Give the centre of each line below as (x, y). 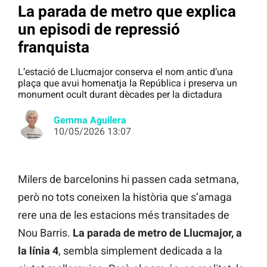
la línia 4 (38, 251)
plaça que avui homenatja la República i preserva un (128, 83)
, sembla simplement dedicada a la (140, 251)
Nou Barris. (45, 233)
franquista (54, 47)
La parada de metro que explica (127, 11)
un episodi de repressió (99, 29)
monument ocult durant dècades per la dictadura (120, 95)
